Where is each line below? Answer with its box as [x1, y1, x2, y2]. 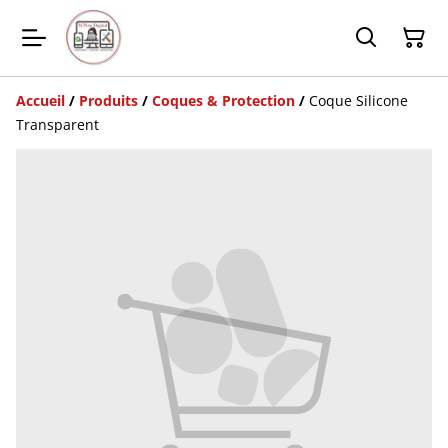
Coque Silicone [309, 91, 408, 110]
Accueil [16, 91, 65, 110]
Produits [79, 91, 138, 110]
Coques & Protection [152, 91, 295, 110]
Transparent [16, 115, 99, 134]
